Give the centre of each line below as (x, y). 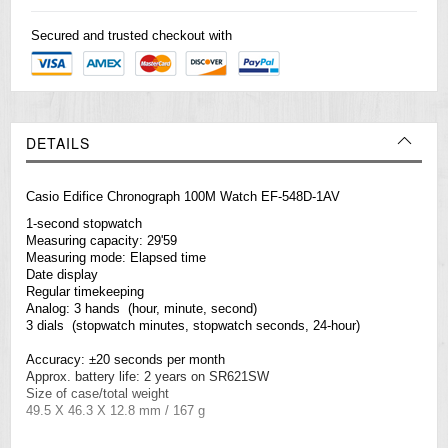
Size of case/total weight (97, 393)
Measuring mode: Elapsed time (116, 257)
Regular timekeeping (85, 291)
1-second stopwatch (84, 223)
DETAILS (58, 142)
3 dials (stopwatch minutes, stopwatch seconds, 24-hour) (193, 325)
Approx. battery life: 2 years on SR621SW (147, 376)
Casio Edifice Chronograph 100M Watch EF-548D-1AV (183, 196)
